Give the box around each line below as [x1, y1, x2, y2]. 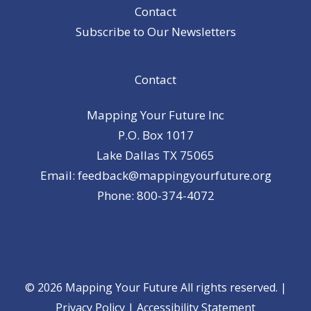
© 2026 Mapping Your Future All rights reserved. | [24, 280, 287, 296]
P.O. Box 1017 [117, 126, 194, 143]
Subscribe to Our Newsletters [75, 24, 236, 40]
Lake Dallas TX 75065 [96, 146, 215, 163]
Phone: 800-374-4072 [96, 187, 215, 203]
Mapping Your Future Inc [87, 106, 224, 123]
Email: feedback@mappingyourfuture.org [40, 167, 271, 183]
